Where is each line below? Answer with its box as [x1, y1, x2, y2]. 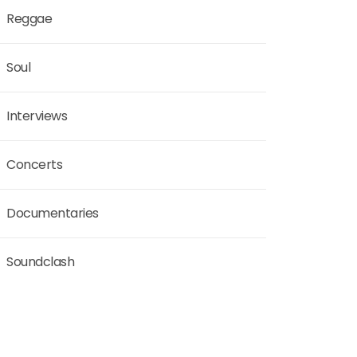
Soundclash [6, 253, 74, 271]
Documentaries [6, 204, 99, 222]
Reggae [6, 10, 52, 28]
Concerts [6, 155, 62, 174]
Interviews [6, 107, 67, 125]
